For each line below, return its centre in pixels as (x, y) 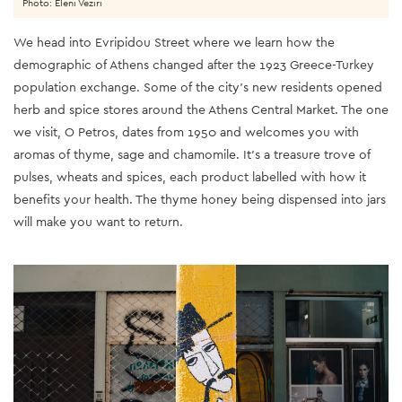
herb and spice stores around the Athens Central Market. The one (201, 110)
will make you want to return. (98, 222)
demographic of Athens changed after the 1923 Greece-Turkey (194, 65)
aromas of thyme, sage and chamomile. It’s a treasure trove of (192, 155)
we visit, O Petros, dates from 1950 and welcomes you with (186, 132)
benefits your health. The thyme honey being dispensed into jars (200, 200)
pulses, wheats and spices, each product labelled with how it (190, 177)
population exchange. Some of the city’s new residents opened (198, 87)
